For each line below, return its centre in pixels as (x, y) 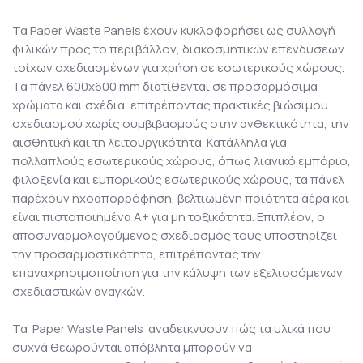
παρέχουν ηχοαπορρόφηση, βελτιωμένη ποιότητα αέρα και (181, 199)
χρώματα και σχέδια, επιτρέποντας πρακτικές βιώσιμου (170, 105)
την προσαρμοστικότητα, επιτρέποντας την (137, 254)
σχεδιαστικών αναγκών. (79, 292)
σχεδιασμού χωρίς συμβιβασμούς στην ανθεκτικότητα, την (181, 124)
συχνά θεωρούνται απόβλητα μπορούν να (132, 348)
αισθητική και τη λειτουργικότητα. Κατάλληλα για (149, 143)
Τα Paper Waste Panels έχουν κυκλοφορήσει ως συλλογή (174, 31)
